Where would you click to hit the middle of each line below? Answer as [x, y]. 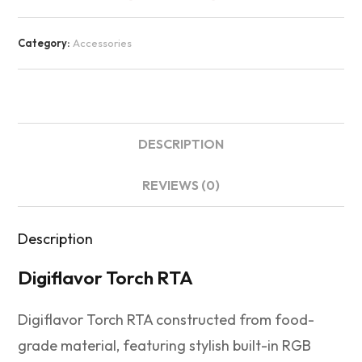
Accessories [103, 43]
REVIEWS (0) [181, 185]
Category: [46, 43]
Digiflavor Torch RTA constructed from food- [166, 320]
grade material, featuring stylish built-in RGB [165, 346]
